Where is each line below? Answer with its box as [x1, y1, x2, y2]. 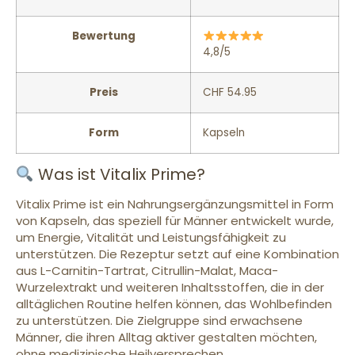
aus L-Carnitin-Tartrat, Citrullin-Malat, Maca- [16, 261, 278, 279]
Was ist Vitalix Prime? [33, 162, 205, 185]
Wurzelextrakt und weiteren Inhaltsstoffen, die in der [16, 278, 324, 296]
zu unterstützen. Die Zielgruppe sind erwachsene [16, 311, 303, 329]
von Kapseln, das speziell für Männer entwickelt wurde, [16, 212, 334, 229]
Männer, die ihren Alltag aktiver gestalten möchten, [16, 328, 317, 345]
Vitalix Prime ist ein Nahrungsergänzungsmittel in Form [16, 195, 334, 212]
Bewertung [71, 28, 136, 44]
